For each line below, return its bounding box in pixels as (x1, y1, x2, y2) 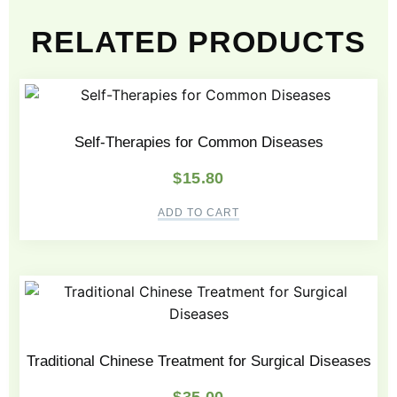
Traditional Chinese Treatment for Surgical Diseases (26, 352, 371, 370)
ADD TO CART (158, 206, 239, 220)
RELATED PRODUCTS (31, 25, 366, 59)
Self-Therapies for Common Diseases (74, 133, 323, 151)
